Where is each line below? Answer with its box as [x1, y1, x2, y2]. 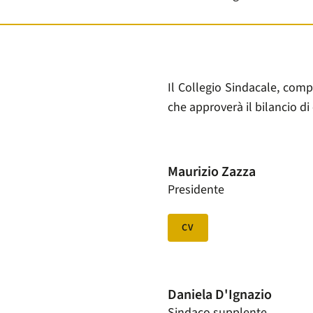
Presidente [168, 181, 224, 199]
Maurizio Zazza [168, 162, 256, 182]
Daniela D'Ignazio [168, 285, 272, 305]
